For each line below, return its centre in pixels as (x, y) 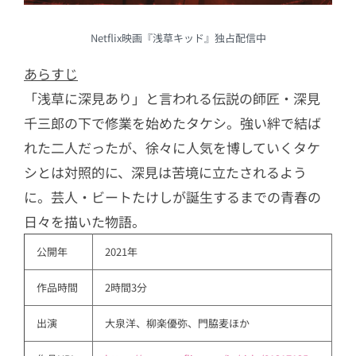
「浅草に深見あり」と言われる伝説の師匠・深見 (172, 99)
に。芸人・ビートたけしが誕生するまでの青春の (172, 197)
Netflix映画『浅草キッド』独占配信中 (178, 38)
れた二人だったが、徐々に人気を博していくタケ (172, 148)
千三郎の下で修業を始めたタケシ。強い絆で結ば (172, 123)
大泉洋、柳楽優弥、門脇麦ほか (177, 323)
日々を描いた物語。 (85, 222)
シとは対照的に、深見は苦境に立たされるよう (165, 172)
